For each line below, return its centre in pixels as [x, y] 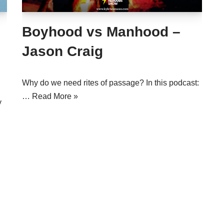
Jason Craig [62, 51]
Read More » [55, 96]
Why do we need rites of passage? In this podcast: [110, 83]
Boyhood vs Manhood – [101, 32]
